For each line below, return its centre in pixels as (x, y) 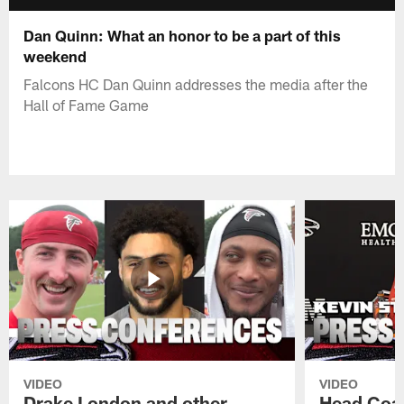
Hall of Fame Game (87, 104)
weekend (55, 55)
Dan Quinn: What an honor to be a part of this (183, 35)
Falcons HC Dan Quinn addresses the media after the (196, 83)
